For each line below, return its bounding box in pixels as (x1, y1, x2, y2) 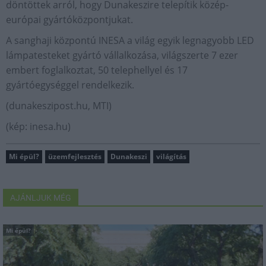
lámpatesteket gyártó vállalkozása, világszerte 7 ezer (6, 49, 238, 62)
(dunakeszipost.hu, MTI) (6, 99, 112, 112)
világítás (156, 151, 186, 161)
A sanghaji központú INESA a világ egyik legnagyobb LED (6, 34, 254, 47)
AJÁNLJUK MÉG (10, 193, 71, 202)
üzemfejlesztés (48, 151, 102, 161)
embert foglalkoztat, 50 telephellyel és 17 (6, 64, 188, 77)
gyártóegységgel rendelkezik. (6, 78, 134, 91)
